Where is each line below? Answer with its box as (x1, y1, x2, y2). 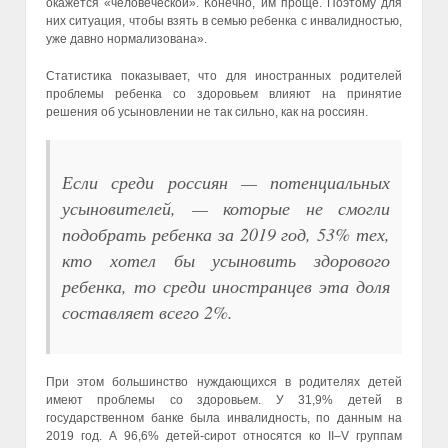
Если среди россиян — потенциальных (62, 169, 390, 194)
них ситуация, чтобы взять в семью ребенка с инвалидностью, (46, 13, 402, 28)
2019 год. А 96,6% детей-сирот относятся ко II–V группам (46, 428, 402, 443)
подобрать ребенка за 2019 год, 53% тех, (62, 221, 390, 246)
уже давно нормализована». (46, 31, 207, 46)
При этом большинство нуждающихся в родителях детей (46, 374, 402, 389)
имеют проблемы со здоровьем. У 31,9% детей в (46, 392, 402, 407)
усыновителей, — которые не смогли (62, 195, 390, 220)
